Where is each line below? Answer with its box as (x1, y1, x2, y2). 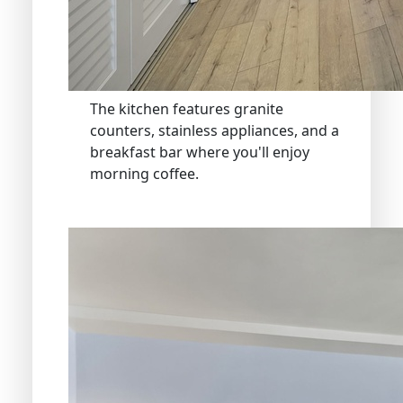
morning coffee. (90, 163, 199, 184)
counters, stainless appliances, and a (90, 120, 339, 140)
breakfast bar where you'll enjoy (90, 141, 309, 162)
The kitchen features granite (90, 98, 283, 119)
